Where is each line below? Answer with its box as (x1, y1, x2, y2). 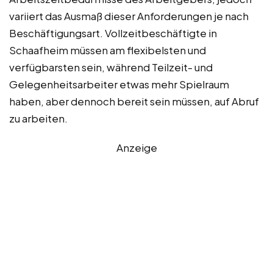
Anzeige (116, 140, 157, 154)
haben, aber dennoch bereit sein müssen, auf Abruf (9, 94, 259, 108)
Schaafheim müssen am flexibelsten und (9, 43, 206, 57)
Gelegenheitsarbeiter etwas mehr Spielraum (9, 77, 229, 91)
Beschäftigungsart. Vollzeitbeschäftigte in (9, 26, 217, 40)
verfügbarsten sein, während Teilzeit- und (9, 60, 213, 74)
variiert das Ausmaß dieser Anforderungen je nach (9, 9, 249, 23)
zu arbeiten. (9, 111, 68, 125)
